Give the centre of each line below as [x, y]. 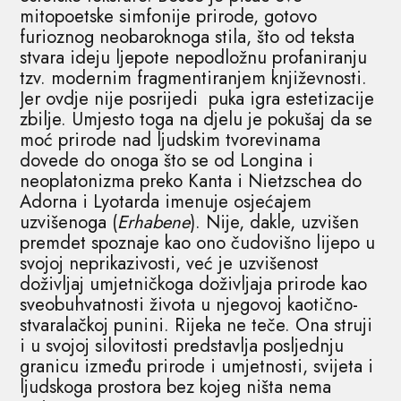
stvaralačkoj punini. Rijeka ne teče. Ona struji [196, 325]
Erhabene [154, 222]
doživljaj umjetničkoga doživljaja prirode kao [194, 284]
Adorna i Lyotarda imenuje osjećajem [166, 201]
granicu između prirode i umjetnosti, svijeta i [197, 366]
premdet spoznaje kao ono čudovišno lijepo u [198, 243]
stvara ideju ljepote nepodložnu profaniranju [194, 57]
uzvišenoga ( [69, 222]
